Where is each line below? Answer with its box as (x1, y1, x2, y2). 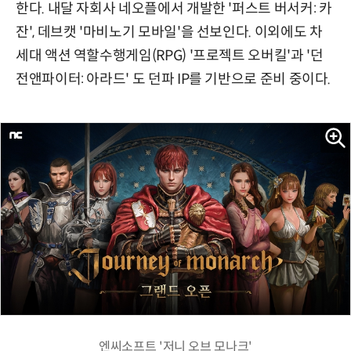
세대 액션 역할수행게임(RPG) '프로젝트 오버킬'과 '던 (16, 46, 324, 64)
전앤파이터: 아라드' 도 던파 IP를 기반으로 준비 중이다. (16, 70, 331, 88)
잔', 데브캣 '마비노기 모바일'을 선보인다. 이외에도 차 (16, 23, 323, 41)
